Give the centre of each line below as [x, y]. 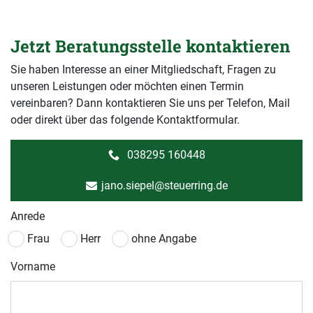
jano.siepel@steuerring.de [164, 186]
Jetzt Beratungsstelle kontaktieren [150, 46]
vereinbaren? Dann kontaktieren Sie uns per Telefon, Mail [150, 103]
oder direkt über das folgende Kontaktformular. [125, 120]
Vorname [33, 267]
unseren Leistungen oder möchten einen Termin [127, 87]
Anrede [28, 217]
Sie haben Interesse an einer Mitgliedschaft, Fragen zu [143, 70]
